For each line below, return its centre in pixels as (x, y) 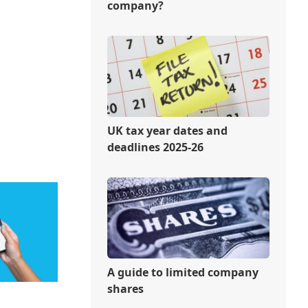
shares (125, 288)
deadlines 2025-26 (155, 147)
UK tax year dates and (167, 130)
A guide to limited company (183, 272)
